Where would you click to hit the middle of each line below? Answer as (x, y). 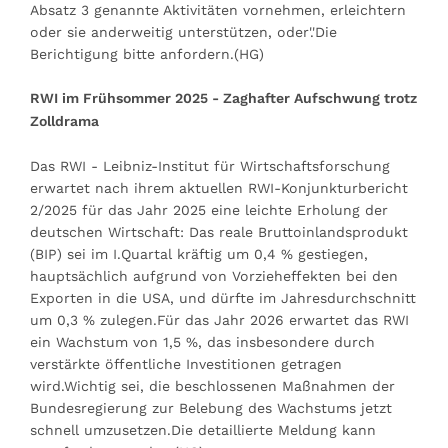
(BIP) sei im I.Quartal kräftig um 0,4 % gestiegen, (199, 253)
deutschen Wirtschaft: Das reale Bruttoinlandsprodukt (219, 231)
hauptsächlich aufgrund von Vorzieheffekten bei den (214, 275)
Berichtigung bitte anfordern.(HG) (147, 53)
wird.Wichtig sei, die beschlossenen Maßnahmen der (212, 385)
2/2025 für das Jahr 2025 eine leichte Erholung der (209, 209)
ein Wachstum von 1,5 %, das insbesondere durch (202, 341)
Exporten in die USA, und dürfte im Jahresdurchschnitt (223, 297)
